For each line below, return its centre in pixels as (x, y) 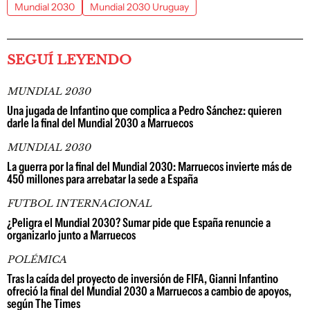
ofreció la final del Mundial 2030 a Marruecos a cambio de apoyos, (149, 291)
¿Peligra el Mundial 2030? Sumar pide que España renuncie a (139, 223)
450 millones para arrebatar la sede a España (102, 179)
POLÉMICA (37, 259)
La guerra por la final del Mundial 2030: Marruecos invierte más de (149, 167)
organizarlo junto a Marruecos (71, 235)
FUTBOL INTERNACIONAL (79, 203)
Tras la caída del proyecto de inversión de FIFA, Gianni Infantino (143, 279)
